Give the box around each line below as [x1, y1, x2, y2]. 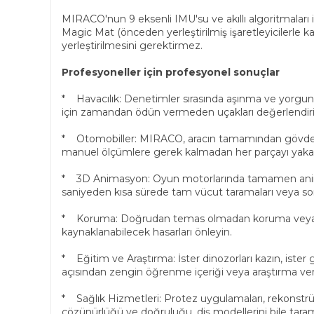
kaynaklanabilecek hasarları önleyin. [62, 226, 232, 238]
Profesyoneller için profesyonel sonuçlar [62, 66, 280, 78]
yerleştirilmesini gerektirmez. [62, 39, 203, 52]
